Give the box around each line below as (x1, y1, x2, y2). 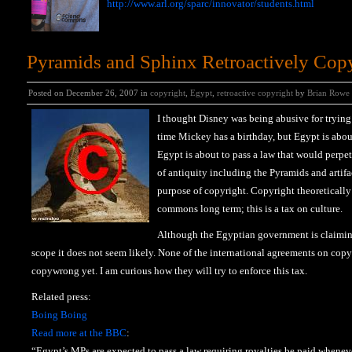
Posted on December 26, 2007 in (28, 88, 150, 97)
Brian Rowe (307, 88, 350, 97)
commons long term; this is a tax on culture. (157, 203, 343, 214)
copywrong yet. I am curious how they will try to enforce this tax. (31, 265, 307, 277)
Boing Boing (31, 309, 87, 321)
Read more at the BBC (31, 327, 126, 339)
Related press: (31, 291, 91, 302)
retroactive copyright (217, 88, 293, 97)
